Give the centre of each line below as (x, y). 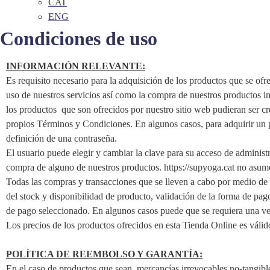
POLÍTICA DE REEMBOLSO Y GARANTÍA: (104, 254)
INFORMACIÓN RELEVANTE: (76, 66)
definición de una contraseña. (61, 138)
